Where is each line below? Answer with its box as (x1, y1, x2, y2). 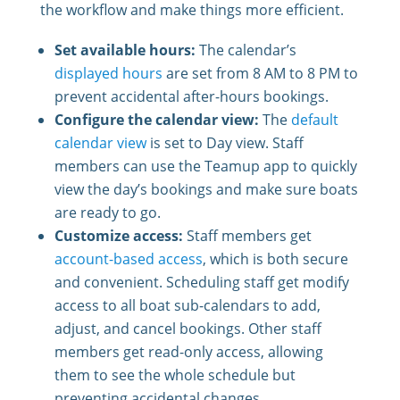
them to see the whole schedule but (54, 365, 296, 386)
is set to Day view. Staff (146, 133, 304, 154)
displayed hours (54, 63, 162, 84)
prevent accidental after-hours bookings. (54, 87, 329, 107)
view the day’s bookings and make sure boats (54, 179, 358, 200)
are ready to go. (54, 203, 161, 223)
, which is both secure (202, 249, 348, 270)
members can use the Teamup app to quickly (54, 156, 357, 177)
